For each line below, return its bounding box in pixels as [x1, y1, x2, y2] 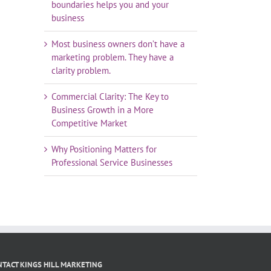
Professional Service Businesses [51, 156, 172, 168]
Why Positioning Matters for [51, 143, 157, 155]
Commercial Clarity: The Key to [51, 90, 169, 102]
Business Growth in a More [51, 103, 154, 116]
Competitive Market [51, 117, 127, 129]
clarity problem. [51, 64, 111, 76]
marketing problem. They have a [51, 51, 174, 63]
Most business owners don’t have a [51, 38, 184, 50]
